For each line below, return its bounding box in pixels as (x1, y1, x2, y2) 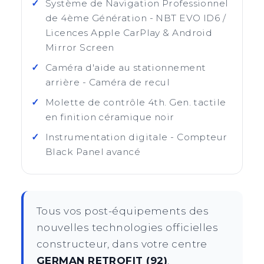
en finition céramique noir (45, 111, 174, 123)
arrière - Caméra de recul (45, 77, 170, 88)
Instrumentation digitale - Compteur (45, 131, 227, 143)
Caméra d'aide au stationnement (45, 62, 206, 73)
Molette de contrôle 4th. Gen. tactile (45, 97, 226, 108)
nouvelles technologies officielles (37, 222, 219, 233)
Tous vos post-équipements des (37, 205, 209, 217)
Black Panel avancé (45, 146, 141, 157)
